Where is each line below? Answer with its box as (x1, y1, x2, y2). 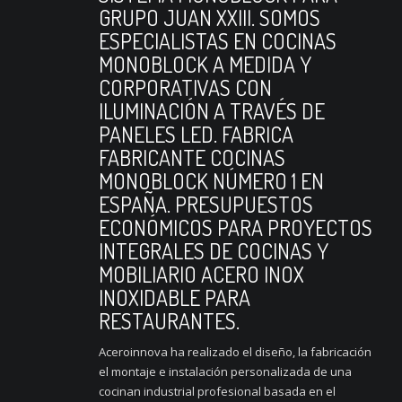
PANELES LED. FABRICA (99, 119, 293, 148)
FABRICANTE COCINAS (99, 143, 285, 171)
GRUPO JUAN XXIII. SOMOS (99, 3, 320, 31)
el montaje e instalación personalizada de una (99, 363, 352, 380)
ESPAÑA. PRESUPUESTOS (99, 189, 313, 218)
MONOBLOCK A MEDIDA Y (99, 49, 311, 78)
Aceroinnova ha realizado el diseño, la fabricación (99, 343, 371, 360)
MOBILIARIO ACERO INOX (99, 259, 304, 288)
